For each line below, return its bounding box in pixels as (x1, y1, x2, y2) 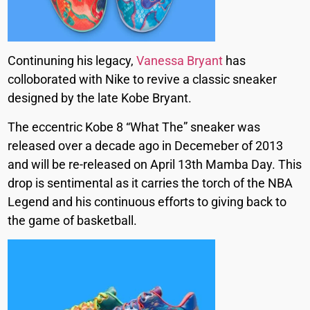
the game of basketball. (8, 212, 138, 228)
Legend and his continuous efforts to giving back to (8, 194, 287, 209)
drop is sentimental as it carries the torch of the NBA (8, 175, 293, 190)
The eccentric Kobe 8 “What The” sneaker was (8, 119, 261, 134)
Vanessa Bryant (136, 53, 224, 69)
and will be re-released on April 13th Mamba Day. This (8, 156, 302, 172)
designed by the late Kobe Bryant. (8, 91, 192, 106)
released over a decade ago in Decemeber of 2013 (8, 138, 284, 153)
